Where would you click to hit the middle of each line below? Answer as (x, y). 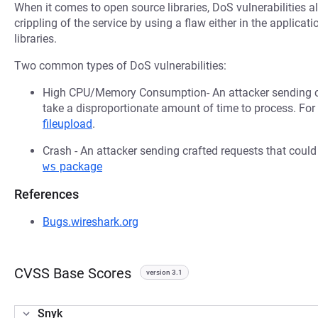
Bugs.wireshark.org (91, 222)
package (79, 166)
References (46, 194)
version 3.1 (164, 272)
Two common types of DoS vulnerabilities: (120, 66)
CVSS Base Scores (73, 273)
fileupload (67, 124)
